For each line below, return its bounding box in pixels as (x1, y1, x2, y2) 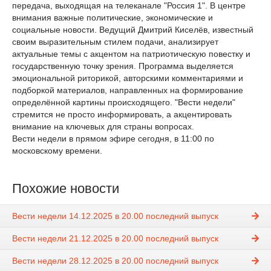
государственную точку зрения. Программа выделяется (12, 61, 233, 71)
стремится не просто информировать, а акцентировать (12, 109, 232, 119)
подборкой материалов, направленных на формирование (12, 85, 243, 95)
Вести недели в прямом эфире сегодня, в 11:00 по (12, 134, 214, 143)
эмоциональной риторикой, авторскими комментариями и (12, 73, 243, 83)
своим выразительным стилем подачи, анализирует (12, 37, 218, 47)
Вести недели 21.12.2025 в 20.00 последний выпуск (12, 233, 218, 244)
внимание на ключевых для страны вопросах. (12, 122, 194, 131)
